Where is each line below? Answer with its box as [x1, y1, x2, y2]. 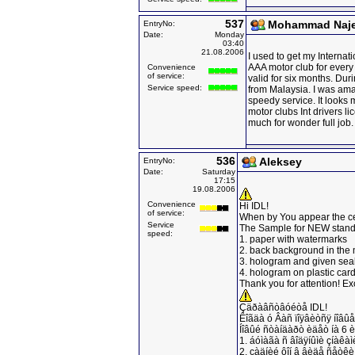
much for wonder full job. [248, 117, 353, 128]
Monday [215, 30, 244, 39]
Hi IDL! [239, 200, 269, 212]
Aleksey [259, 155, 302, 168]
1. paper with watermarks [239, 234, 347, 245]
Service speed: [147, 83, 202, 92]
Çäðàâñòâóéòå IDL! [239, 302, 327, 313]
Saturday [202, 167, 235, 176]
